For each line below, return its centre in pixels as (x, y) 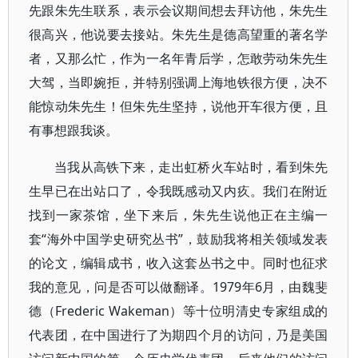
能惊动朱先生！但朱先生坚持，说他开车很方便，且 (179, 106)
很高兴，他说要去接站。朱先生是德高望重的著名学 (179, 34)
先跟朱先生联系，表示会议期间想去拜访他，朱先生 (179, 10)
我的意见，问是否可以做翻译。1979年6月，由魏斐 (179, 287)
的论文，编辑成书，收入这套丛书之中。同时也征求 (179, 263)
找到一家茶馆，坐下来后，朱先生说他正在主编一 (179, 215)
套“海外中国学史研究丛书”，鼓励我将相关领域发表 (179, 239)
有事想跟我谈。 (74, 130)
